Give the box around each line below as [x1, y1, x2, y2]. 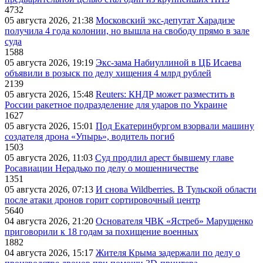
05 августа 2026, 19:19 [5, 58, 96, 68]
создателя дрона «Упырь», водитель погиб [5, 131, 174, 142]
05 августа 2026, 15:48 [5, 89, 96, 100]
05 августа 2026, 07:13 [5, 184, 96, 195]
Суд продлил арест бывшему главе [95, 153, 234, 163]
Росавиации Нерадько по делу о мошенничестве [5, 163, 198, 174]
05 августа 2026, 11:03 [5, 153, 95, 163]
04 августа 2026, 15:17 [5, 248, 96, 258]
